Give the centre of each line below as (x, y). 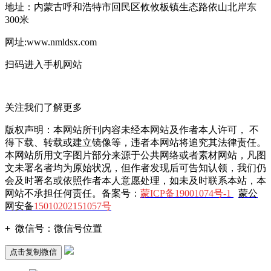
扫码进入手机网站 (44, 64)
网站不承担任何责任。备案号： (73, 193)
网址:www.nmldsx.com (51, 42)
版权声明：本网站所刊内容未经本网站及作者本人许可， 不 (132, 129)
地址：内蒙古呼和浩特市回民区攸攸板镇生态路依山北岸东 (131, 7)
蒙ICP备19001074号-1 (186, 193)
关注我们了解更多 (44, 107)
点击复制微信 (33, 252)
